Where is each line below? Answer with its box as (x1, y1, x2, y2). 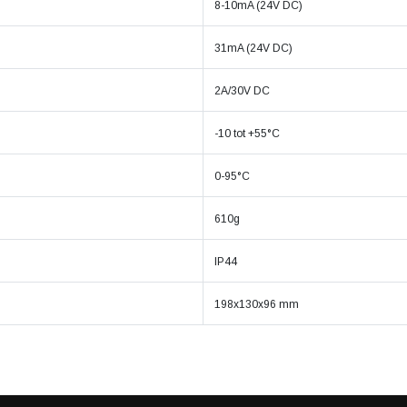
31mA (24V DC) (214, 42, 293, 55)
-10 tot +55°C (214, 127, 280, 140)
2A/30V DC (214, 84, 270, 97)
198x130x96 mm (214, 298, 299, 311)
